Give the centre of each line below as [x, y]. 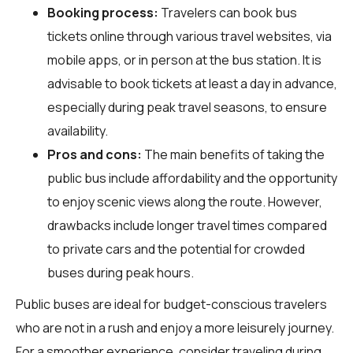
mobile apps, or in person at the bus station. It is [184, 59]
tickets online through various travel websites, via [190, 36]
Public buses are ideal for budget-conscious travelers [171, 304]
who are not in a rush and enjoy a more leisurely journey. [175, 327]
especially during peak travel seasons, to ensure [187, 107]
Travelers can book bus [228, 12]
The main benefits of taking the [233, 154]
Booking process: [103, 12]
